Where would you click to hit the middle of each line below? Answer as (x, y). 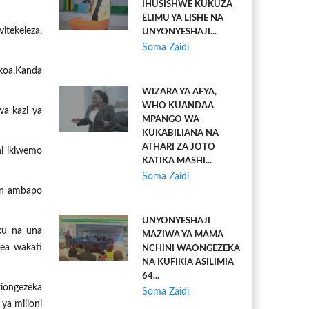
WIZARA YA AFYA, (179, 92)
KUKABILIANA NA (180, 133)
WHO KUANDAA (178, 106)
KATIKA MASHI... (177, 161)
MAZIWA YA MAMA (183, 235)
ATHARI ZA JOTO (179, 147)
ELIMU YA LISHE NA (183, 18)
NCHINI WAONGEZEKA (191, 249)
